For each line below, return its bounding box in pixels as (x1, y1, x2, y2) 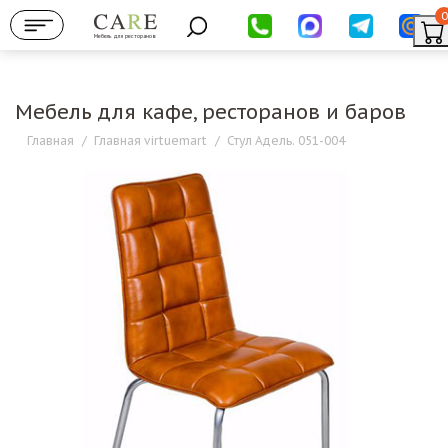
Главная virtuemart (94, 133, 207, 148)
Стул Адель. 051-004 (227, 133, 345, 148)
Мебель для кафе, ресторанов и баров (15, 99, 406, 125)
